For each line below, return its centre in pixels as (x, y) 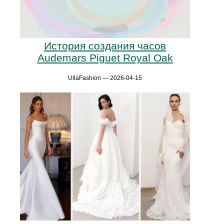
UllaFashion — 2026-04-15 (105, 78)
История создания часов (105, 46)
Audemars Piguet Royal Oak (105, 58)
